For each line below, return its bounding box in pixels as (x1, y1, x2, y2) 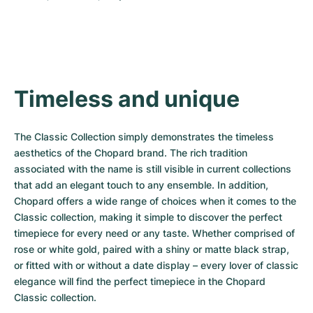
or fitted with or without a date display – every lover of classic (14, 259, 298, 271)
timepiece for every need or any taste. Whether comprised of (14, 227, 295, 239)
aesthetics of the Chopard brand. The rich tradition (14, 147, 247, 159)
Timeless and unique (14, 85, 240, 112)
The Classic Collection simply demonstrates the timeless (14, 131, 274, 143)
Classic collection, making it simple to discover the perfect (14, 211, 282, 223)
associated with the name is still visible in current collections (14, 163, 291, 175)
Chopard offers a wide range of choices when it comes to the (14, 195, 296, 207)
